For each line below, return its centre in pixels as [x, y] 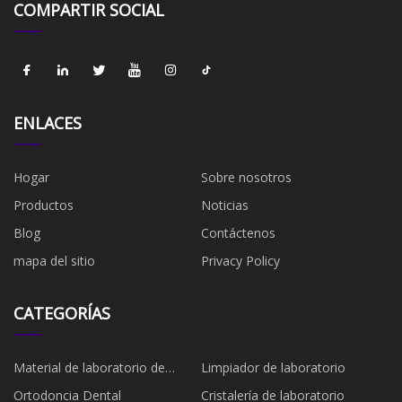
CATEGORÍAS [62, 313]
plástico [36, 388]
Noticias [225, 205]
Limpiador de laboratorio [273, 367]
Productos [44, 205]
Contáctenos [238, 232]
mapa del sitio [54, 260]
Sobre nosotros [246, 177]
